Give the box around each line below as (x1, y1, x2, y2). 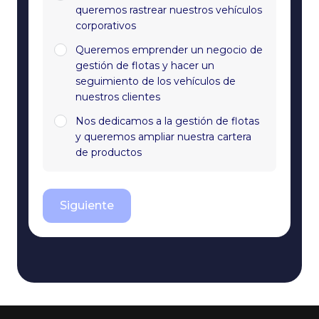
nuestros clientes (75, 90, 160, 103)
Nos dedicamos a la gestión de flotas (75, 115, 259, 127)
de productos (75, 146, 142, 159)
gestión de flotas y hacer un (75, 59, 214, 72)
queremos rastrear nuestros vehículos (75, 4, 262, 16)
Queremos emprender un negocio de (75, 43, 263, 56)
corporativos (75, 19, 136, 32)
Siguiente (60, 199, 114, 212)
